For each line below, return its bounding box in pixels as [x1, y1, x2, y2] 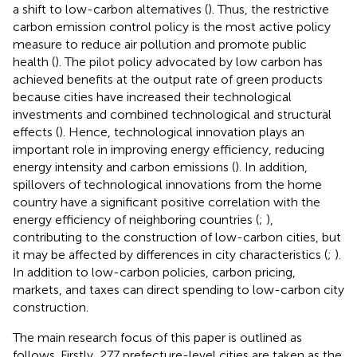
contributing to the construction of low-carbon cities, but [13, 229, 341, 245]
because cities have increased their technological [13, 89, 292, 105]
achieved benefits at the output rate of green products [13, 72, 323, 88]
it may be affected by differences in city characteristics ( [13, 247, 328, 263]
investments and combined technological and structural [13, 107, 331, 123]
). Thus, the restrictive [208, 2, 329, 18]
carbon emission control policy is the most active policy [13, 19, 331, 35]
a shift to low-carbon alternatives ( [13, 2, 208, 18]
